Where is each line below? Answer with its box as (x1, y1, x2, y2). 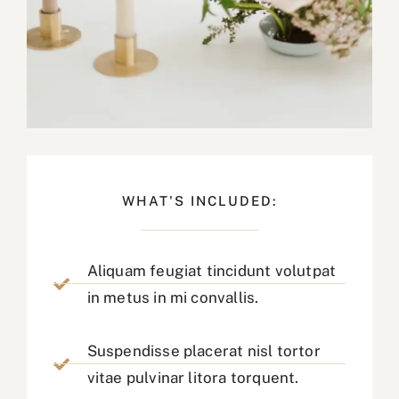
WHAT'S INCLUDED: (121, 192, 278, 208)
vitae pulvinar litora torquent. (86, 368, 299, 387)
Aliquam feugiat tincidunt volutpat (86, 261, 337, 280)
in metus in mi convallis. (86, 288, 259, 306)
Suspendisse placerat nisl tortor (86, 341, 321, 360)
